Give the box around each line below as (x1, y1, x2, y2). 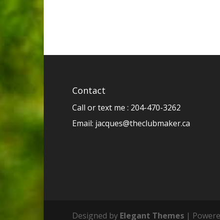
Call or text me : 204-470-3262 (72, 102, 181, 113)
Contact (72, 84, 106, 96)
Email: (72, 117, 96, 129)
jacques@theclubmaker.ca (95, 117, 191, 129)
